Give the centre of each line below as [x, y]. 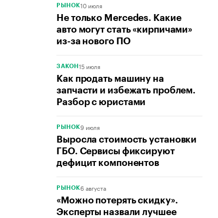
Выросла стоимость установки [127, 140]
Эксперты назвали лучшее [117, 212]
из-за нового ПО [94, 41]
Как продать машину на [110, 79]
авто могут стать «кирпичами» [125, 30]
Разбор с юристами [101, 102]
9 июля [90, 127]
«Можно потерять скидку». [117, 200]
